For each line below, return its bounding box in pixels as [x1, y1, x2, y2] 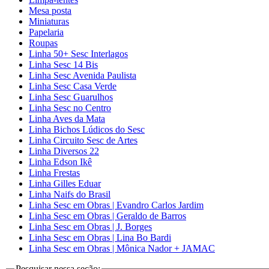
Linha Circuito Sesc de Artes [29, 134, 138, 145]
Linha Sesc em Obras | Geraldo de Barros [29, 210, 186, 221]
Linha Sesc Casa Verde [29, 80, 116, 91]
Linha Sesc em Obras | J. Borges [29, 221, 152, 232]
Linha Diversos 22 [29, 145, 99, 156]
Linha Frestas [29, 167, 80, 178]
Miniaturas [29, 16, 69, 26]
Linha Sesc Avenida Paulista [29, 70, 136, 80]
